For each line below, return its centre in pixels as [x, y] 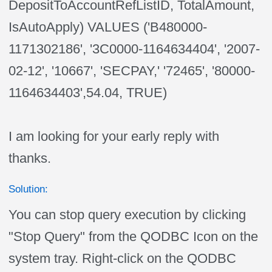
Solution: [29, 189]
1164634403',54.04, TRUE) [88, 93]
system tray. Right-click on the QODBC [123, 258]
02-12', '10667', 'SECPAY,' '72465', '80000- [132, 71]
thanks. [30, 158]
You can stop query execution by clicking [127, 215]
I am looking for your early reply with [114, 136]
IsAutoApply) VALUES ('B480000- [108, 27]
